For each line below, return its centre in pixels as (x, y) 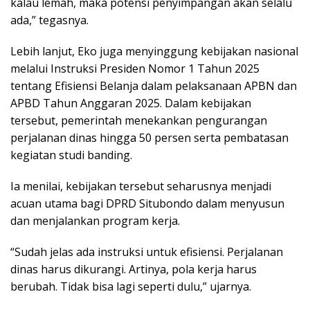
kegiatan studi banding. (71, 155)
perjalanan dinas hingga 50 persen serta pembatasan (149, 138)
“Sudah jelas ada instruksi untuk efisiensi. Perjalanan (147, 252)
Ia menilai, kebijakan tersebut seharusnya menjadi (141, 186)
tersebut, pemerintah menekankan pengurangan (139, 121)
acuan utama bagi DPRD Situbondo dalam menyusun (147, 204)
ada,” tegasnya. (49, 20)
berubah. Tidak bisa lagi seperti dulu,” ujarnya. (131, 287)
